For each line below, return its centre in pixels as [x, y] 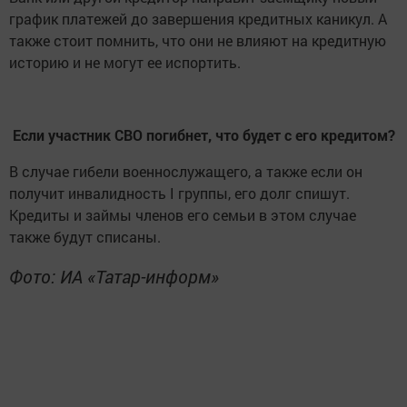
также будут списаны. [87, 237]
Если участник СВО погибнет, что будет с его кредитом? [203, 135]
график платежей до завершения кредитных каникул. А [198, 19]
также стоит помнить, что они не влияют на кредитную [198, 40]
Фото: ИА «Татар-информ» [114, 276]
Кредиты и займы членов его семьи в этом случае [183, 215]
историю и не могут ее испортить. [125, 62]
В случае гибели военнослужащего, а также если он [186, 171]
